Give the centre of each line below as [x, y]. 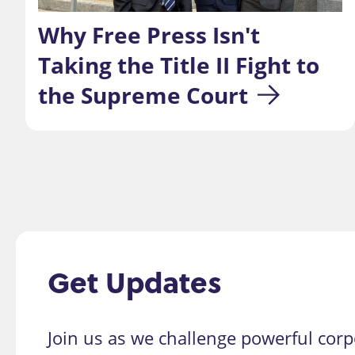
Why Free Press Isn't [152, 34]
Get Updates [135, 281]
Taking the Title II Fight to [181, 65]
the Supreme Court [143, 95]
